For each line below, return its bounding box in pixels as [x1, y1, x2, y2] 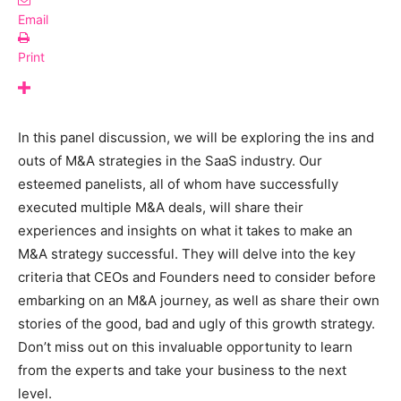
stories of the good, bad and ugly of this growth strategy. [18, 314, 375, 332]
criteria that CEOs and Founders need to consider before [18, 268, 376, 286]
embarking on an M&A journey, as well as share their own [18, 291, 380, 309]
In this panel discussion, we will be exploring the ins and [18, 128, 374, 146]
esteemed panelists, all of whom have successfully [18, 175, 338, 192]
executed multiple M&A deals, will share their [18, 198, 303, 216]
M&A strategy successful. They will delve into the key [18, 244, 355, 262]
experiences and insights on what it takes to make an [18, 221, 353, 239]
